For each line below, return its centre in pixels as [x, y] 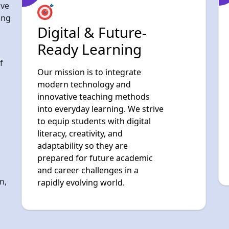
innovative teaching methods [94, 38]
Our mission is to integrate [89, 13]
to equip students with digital [94, 62]
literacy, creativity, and [80, 74]
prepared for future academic [95, 99]
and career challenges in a [88, 111]
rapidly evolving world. [81, 123]
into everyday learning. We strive [100, 50]
